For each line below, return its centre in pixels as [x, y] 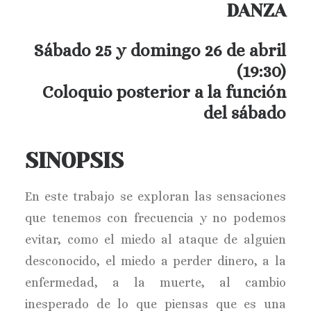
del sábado [245, 113]
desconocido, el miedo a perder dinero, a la [155, 261]
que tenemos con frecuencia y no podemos [155, 218]
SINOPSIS [74, 161]
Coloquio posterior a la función [164, 92]
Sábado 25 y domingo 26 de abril [160, 50]
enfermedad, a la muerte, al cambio [155, 283]
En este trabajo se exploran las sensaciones [155, 196]
